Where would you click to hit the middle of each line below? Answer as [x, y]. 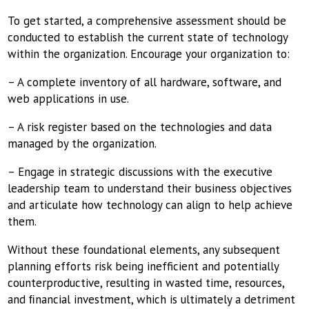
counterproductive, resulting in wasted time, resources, [146, 283]
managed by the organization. [84, 144]
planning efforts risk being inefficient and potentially [143, 267]
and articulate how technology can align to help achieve [150, 205]
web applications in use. [70, 99]
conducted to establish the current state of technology [148, 38]
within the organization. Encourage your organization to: [151, 54]
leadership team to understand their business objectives [150, 189]
